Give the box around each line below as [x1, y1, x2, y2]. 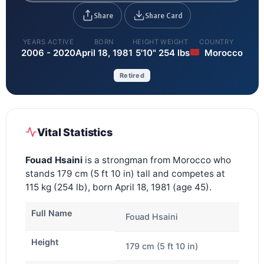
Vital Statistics [37, 126, 113, 138]
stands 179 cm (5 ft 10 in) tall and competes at [25, 167, 225, 179]
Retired [120, 71, 144, 80]
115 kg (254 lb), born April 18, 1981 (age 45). [25, 181, 212, 193]
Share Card [145, 10, 182, 20]
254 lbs [159, 47, 190, 58]
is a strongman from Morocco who [82, 154, 231, 166]
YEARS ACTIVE [22, 37, 74, 46]
